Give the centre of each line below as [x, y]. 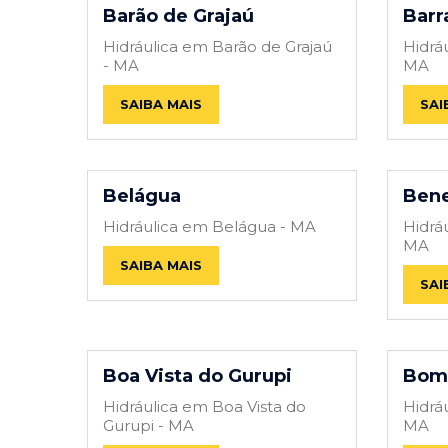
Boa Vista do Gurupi [197, 375]
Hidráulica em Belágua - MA [209, 226]
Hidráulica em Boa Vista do [204, 406]
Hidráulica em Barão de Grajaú [217, 46]
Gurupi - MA [148, 425]
